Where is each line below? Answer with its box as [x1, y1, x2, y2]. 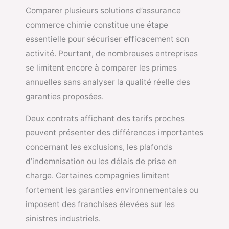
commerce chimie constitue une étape [26, 19, 168, 30]
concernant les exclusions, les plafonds [26, 142, 172, 152]
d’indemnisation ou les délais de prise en [26, 156, 177, 167]
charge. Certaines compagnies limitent [26, 171, 170, 181]
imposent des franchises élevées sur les [26, 199, 175, 210]
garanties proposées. [26, 91, 104, 101]
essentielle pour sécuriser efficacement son [26, 34, 189, 44]
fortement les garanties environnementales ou [26, 185, 198, 195]
